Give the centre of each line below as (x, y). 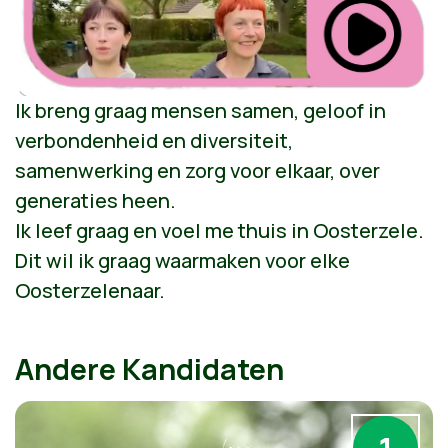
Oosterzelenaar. (90, 291)
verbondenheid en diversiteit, (154, 141)
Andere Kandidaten (149, 369)
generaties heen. (95, 201)
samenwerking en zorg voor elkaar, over (197, 171)
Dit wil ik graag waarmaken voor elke (182, 261)
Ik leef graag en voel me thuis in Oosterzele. (219, 231)
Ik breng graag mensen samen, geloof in (200, 111)
